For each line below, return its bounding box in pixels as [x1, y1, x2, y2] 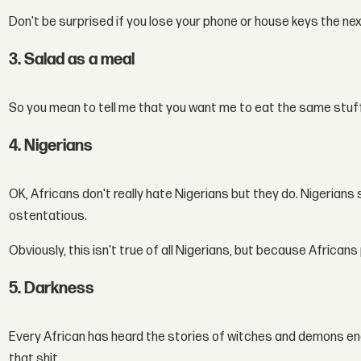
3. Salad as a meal [9, 49, 135, 69]
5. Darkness [9, 278, 95, 298]
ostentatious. [9, 208, 88, 224]
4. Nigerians [9, 135, 93, 156]
